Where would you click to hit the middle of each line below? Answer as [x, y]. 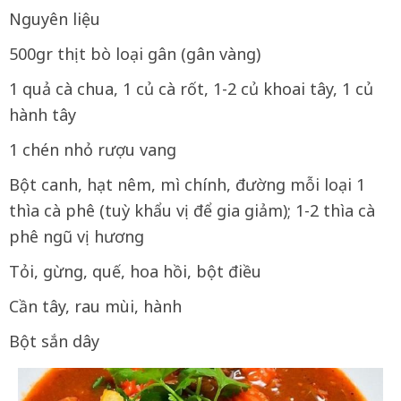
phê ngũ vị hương [77, 236]
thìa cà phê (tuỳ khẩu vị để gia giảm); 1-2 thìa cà [192, 210]
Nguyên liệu [55, 19]
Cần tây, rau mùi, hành [95, 306]
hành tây [43, 115]
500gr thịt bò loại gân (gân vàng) [135, 54]
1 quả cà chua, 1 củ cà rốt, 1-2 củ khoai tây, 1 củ [191, 89]
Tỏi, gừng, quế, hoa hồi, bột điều [135, 271]
